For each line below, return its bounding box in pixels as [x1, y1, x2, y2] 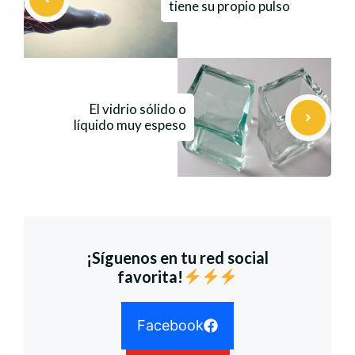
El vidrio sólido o [90, 101, 186, 118]
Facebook [137, 317, 204, 334]
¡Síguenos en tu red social [86, 248, 269, 268]
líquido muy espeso [74, 116, 186, 134]
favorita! [117, 267, 184, 287]
